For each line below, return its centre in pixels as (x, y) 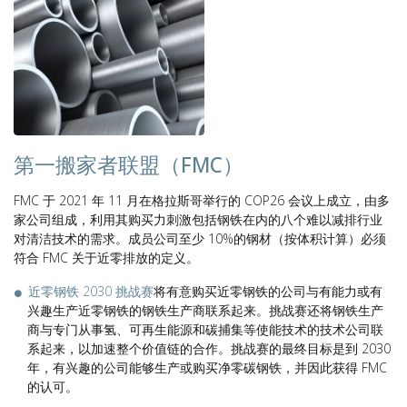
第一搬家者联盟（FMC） (129, 165)
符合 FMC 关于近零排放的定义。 (106, 258)
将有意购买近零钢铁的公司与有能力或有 (268, 291)
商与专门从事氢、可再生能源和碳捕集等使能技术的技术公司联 (205, 329)
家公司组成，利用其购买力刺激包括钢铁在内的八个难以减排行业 (198, 219)
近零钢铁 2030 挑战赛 (91, 291)
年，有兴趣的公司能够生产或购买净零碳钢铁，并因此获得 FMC (207, 367)
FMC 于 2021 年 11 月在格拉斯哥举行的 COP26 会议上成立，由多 (202, 200)
